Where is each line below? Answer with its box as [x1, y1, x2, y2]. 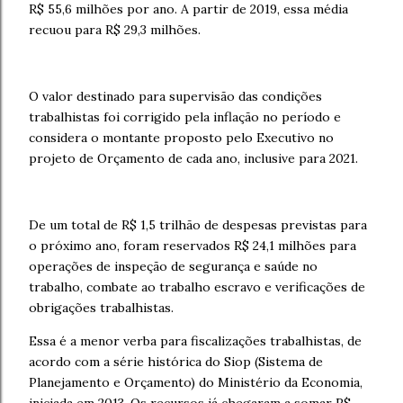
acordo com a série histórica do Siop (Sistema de [29, 354, 323, 370]
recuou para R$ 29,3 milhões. [29, 22, 201, 38]
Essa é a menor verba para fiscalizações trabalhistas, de [29, 333, 362, 349]
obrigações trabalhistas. [29, 300, 174, 316]
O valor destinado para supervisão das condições [29, 88, 322, 104]
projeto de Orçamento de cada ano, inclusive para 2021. [29, 150, 358, 166]
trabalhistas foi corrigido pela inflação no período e [29, 109, 341, 125]
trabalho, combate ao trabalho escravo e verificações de [29, 279, 365, 295]
